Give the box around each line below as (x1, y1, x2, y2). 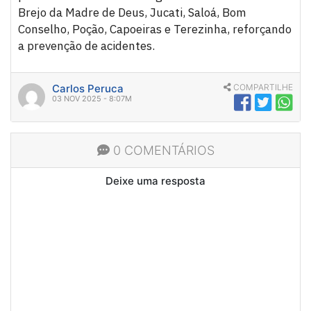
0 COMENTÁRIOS (109, 143, 215, 158)
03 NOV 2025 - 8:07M (52, 94, 132, 104)
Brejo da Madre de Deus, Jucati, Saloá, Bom (18, 5, 246, 21)
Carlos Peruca (52, 82, 124, 96)
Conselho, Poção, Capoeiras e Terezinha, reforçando (18, 22, 292, 37)
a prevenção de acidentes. (18, 38, 155, 54)
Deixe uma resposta (106, 174, 205, 188)
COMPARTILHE (231, 82, 293, 93)
